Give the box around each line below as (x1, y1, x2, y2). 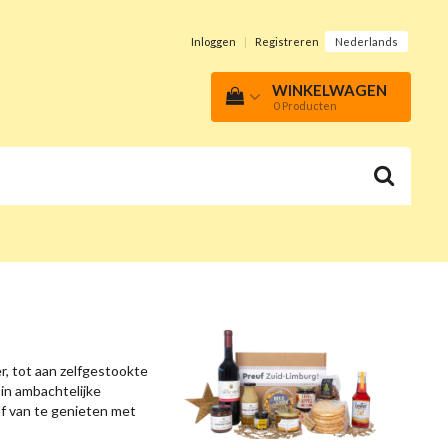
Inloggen (191, 35, 236, 48)
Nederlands (335, 35, 398, 49)
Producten (282, 99, 337, 113)
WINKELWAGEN (272, 81, 387, 100)
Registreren (255, 35, 319, 48)
